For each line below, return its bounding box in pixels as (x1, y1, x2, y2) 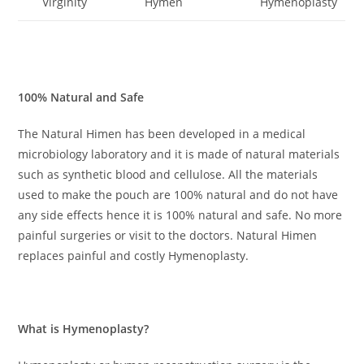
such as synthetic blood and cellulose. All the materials (18, 167, 318, 183)
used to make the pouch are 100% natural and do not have (18, 187, 339, 203)
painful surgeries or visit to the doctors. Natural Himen (18, 227, 318, 244)
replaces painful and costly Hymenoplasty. (18, 248, 249, 264)
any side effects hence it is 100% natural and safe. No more (18, 207, 343, 223)
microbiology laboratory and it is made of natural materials (18, 146, 340, 162)
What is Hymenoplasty (18, 321, 145, 337)
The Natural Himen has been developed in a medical (18, 126, 306, 142)
